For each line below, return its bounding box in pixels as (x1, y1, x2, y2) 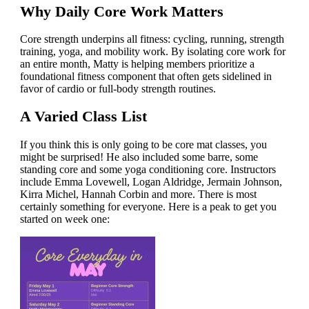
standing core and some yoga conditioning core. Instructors (19, 163, 276, 175)
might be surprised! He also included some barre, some (19, 150, 258, 163)
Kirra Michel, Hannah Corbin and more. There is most (19, 188, 257, 200)
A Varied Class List (19, 108, 147, 126)
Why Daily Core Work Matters (19, 2, 223, 20)
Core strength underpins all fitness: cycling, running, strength (19, 33, 284, 45)
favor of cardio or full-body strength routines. (19, 83, 216, 94)
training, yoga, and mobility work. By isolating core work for (19, 46, 286, 57)
